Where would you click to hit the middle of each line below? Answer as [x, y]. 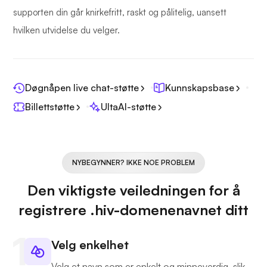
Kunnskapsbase [200, 88]
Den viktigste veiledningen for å [133, 190]
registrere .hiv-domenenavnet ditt [133, 210]
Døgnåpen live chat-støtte [82, 88]
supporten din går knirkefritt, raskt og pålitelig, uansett [120, 13]
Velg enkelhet [90, 245]
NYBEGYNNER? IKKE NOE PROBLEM [133, 163]
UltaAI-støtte [128, 107]
